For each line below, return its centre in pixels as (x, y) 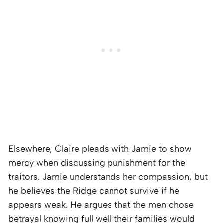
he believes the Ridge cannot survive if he (94, 190)
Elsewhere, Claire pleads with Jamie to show (100, 149)
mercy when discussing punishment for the (97, 163)
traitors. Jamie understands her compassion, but (108, 176)
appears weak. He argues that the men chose (101, 204)
